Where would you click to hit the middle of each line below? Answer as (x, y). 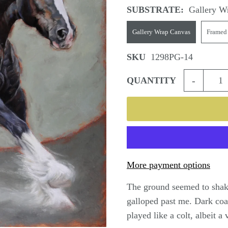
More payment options (168, 165)
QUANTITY (151, 81)
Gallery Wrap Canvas (161, 32)
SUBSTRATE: (155, 10)
